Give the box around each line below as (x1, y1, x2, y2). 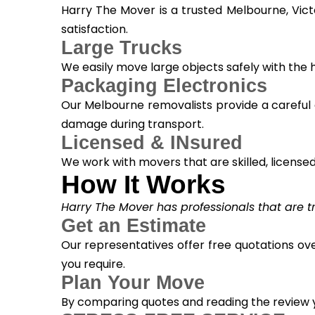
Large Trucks (60, 37, 182, 59)
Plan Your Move (60, 272, 205, 294)
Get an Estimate (60, 215, 206, 237)
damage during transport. (60, 116, 204, 133)
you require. (60, 256, 125, 273)
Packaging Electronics (60, 75, 267, 97)
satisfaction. (60, 21, 128, 38)
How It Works (60, 170, 226, 200)
